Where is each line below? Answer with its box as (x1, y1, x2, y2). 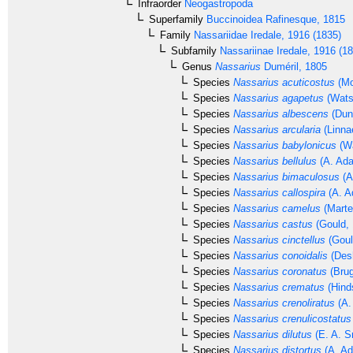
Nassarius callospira (230, 186, 325, 199)
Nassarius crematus (230, 281, 325, 293)
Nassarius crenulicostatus (230, 312, 351, 325)
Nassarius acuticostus (230, 76, 335, 88)
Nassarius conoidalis (230, 249, 328, 262)
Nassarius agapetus (230, 91, 324, 104)
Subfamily (171, 44, 217, 57)
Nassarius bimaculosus (230, 170, 340, 183)
